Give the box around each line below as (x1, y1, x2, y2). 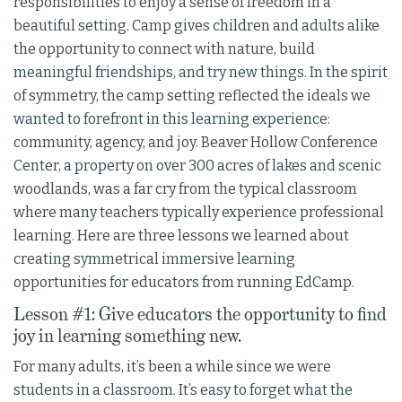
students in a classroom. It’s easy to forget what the (13, 381, 353, 399)
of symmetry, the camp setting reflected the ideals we (13, 87, 371, 105)
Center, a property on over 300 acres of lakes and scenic (13, 157, 381, 175)
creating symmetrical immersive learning (13, 250, 295, 268)
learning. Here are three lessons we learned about (13, 227, 349, 245)
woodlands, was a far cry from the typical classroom (13, 180, 357, 198)
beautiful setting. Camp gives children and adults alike (13, 17, 380, 35)
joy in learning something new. (13, 324, 241, 348)
